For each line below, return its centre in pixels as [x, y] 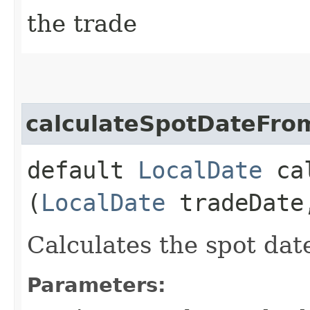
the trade [82, 23]
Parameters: [97, 285]
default [82, 170]
